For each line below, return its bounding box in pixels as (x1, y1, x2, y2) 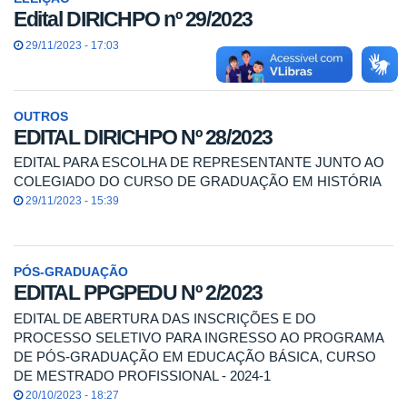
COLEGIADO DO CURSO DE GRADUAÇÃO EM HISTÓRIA (14, 174, 382, 190)
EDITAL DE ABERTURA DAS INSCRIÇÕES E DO (14, 310, 316, 326)
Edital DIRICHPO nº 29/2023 (14, 7, 253, 32)
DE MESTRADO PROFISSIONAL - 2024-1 (14, 367, 271, 383)
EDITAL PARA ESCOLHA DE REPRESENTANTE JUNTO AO (14, 154, 384, 171)
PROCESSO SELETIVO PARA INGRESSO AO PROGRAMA (14, 329, 383, 345)
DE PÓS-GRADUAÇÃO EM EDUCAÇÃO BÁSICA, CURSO (14, 348, 376, 364)
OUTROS (14, 109, 68, 124)
